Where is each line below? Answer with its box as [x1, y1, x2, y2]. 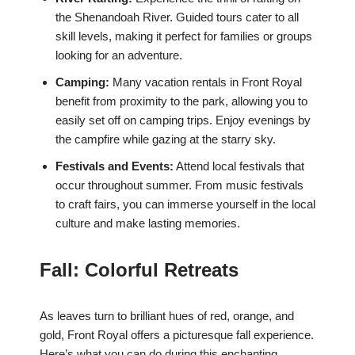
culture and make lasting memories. [55, 216, 240, 231]
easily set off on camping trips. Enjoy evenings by [55, 113, 311, 128]
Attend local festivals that [174, 159, 304, 174]
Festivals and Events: [55, 159, 174, 174]
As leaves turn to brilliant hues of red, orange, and [40, 309, 294, 323]
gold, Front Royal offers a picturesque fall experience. [40, 328, 314, 342]
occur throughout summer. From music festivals [55, 178, 303, 193]
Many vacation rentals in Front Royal [109, 75, 302, 90]
